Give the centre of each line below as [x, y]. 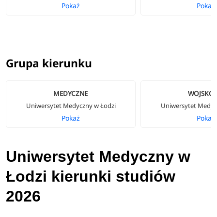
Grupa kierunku [49, 63]
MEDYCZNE [71, 93]
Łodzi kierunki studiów [90, 177]
